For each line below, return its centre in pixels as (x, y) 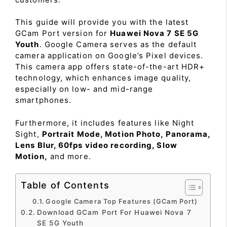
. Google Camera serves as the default (118, 44)
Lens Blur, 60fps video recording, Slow (96, 145)
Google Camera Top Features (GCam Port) (122, 201)
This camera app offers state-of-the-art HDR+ (110, 67)
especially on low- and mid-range (84, 89)
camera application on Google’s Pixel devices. (109, 55)
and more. (69, 156)
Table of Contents (65, 185)
